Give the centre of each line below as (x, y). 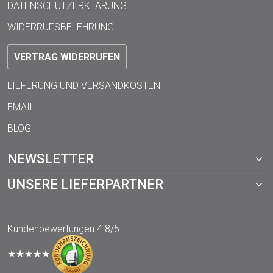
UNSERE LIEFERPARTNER (85, 185)
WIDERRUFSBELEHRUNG (61, 27)
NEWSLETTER (51, 158)
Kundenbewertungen (51, 229)
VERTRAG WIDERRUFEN (67, 57)
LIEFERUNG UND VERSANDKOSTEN (84, 85)
